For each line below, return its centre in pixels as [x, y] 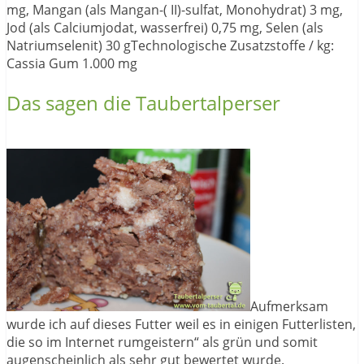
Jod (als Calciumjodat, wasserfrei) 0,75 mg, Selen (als [165, 28]
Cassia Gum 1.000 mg [72, 64]
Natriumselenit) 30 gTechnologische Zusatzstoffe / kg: [170, 46]
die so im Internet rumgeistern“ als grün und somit [162, 342]
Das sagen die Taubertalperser [143, 103]
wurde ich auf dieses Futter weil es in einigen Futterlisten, [181, 325]
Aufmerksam [289, 307]
